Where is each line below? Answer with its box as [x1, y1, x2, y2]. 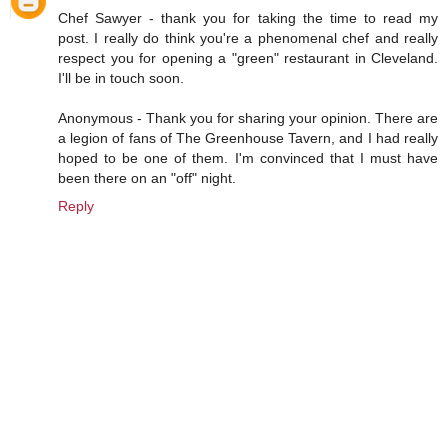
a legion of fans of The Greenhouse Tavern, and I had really [58, 130, 438, 147]
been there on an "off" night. [58, 170, 236, 187]
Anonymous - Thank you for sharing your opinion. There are [58, 110, 438, 127]
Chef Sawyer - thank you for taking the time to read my [58, 10, 438, 27]
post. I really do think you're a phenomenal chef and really [58, 30, 438, 47]
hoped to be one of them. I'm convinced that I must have [58, 150, 438, 167]
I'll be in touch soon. [58, 70, 184, 87]
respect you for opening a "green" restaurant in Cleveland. [58, 50, 438, 67]
